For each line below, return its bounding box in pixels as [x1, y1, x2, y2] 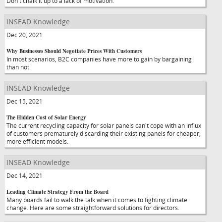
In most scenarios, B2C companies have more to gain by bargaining [6, 55, 192, 63]
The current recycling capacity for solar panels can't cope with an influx [6, 121, 201, 129]
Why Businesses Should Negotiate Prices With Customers [6, 47, 142, 55]
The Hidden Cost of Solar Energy [6, 113, 86, 121]
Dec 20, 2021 [6, 31, 43, 39]
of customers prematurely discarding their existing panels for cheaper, [6, 129, 201, 137]
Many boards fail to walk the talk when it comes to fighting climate [6, 196, 187, 204]
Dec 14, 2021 [6, 171, 43, 179]
